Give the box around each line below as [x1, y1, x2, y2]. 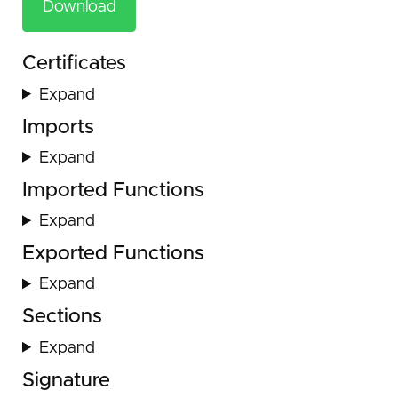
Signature [22, 370, 110, 392]
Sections [22, 306, 102, 328]
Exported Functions [22, 243, 204, 265]
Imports [22, 116, 94, 138]
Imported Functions [22, 180, 204, 202]
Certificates [22, 53, 126, 75]
